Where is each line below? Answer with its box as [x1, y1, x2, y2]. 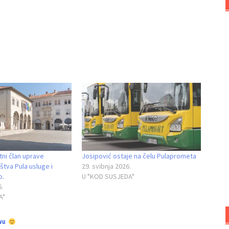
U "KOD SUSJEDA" [81, 171, 134, 181]
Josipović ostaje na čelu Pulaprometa [81, 151, 196, 161]
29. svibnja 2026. [81, 161, 131, 171]
